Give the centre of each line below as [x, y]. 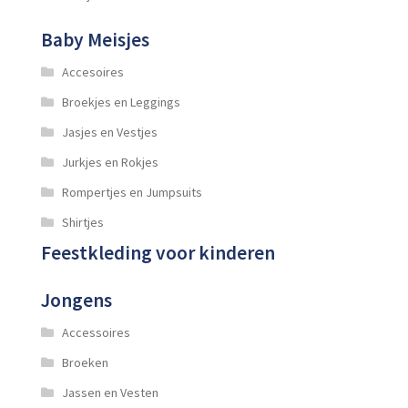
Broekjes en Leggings [121, 102]
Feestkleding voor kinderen [158, 252]
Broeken [85, 362]
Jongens [77, 300]
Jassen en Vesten [110, 392]
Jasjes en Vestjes [109, 132]
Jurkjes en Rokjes [110, 162]
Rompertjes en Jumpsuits [132, 192]
